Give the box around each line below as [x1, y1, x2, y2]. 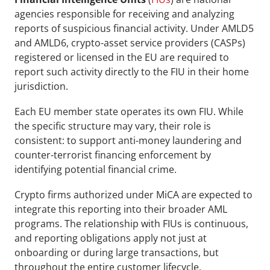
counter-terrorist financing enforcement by [14, 148, 211, 162]
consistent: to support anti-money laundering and [14, 134, 242, 148]
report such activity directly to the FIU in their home [14, 65, 249, 79]
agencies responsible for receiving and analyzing [14, 7, 234, 21]
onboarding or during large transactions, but [14, 246, 219, 260]
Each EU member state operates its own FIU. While [14, 105, 243, 119]
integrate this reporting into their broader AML [14, 202, 227, 216]
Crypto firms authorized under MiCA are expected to [14, 188, 253, 202]
